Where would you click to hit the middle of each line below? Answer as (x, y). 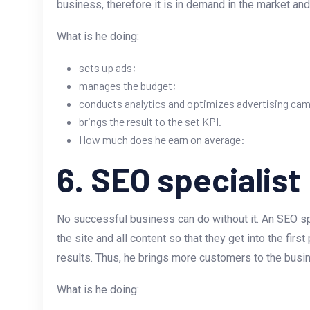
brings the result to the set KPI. (150, 122)
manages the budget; (127, 86)
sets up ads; (107, 68)
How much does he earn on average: (162, 140)
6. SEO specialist (179, 180)
